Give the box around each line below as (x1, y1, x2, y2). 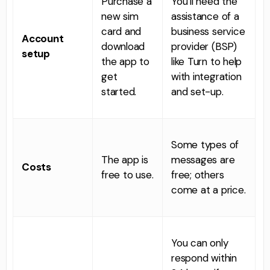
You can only (171, 236, 228, 250)
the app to (101, 54, 149, 68)
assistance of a (171, 9, 239, 23)
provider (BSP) (171, 39, 237, 53)
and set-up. (171, 84, 224, 98)
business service (171, 24, 245, 38)
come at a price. (171, 183, 246, 196)
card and (101, 24, 142, 38)
